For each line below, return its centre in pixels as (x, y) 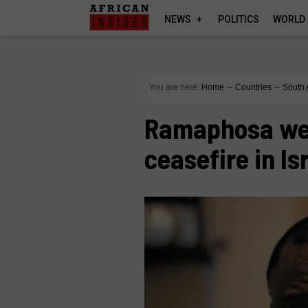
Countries (254, 87)
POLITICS (239, 19)
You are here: (175, 87)
